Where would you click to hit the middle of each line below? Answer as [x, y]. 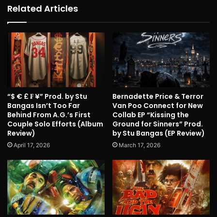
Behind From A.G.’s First [49, 115]
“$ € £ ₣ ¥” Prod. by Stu [47, 96]
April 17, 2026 [32, 145]
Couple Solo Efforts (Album [55, 124]
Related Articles [43, 8]
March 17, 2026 [139, 145]
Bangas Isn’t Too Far [44, 106]
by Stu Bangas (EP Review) [159, 133]
